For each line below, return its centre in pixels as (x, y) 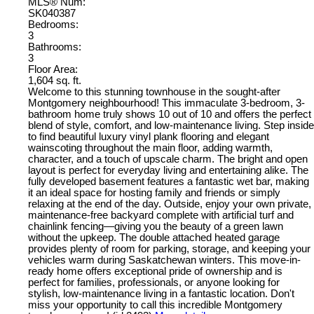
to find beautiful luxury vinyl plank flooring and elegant (149, 137)
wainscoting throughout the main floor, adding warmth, (150, 148)
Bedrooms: (53, 25)
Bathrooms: (55, 47)
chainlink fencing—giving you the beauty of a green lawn (156, 227)
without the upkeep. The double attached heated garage (154, 238)
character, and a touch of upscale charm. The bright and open (168, 159)
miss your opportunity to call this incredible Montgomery (155, 305)
